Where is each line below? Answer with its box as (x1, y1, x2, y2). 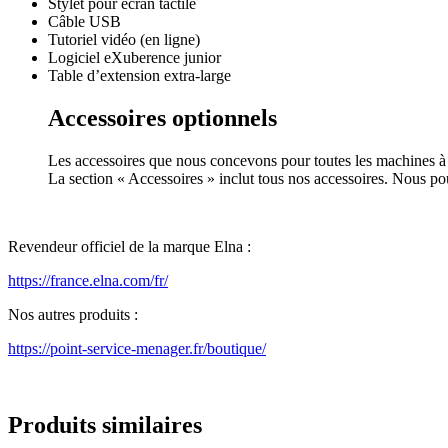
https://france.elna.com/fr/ (8, 272, 168, 290)
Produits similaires (8, 412, 202, 439)
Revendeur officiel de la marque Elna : (8, 238, 251, 256)
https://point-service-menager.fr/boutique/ (8, 340, 266, 358)
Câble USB (48, 13, 121, 31)
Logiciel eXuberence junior (48, 49, 221, 67)
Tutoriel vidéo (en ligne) (48, 31, 200, 49)
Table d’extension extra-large (48, 67, 231, 85)
